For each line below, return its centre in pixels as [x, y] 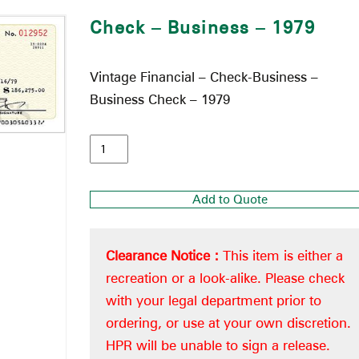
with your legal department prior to [213, 300]
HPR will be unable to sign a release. [218, 345]
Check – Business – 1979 [202, 27]
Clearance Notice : [164, 255]
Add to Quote [230, 199]
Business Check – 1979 [159, 99]
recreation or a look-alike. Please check [225, 278]
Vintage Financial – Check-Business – [204, 77]
